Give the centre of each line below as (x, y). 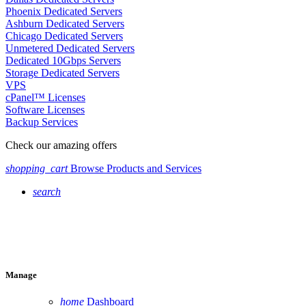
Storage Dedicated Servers (62, 73)
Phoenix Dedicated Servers (64, 12)
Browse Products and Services (135, 169)
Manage (21, 275)
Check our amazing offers (61, 145)
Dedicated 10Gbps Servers (63, 61)
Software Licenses (45, 110)
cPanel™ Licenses (45, 98)
